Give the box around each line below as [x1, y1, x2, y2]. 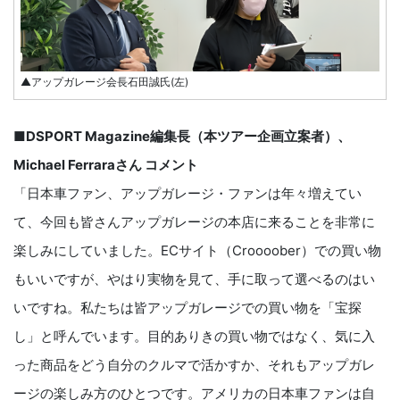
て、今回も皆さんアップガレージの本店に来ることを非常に [13, 213, 375, 231]
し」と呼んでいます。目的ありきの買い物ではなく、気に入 [13, 328, 375, 346]
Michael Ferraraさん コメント [13, 156, 198, 174]
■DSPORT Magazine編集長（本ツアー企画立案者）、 [13, 128, 351, 146]
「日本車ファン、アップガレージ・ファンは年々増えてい [13, 185, 362, 203]
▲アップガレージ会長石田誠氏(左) [21, 75, 188, 89]
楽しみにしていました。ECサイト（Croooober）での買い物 [13, 242, 381, 260]
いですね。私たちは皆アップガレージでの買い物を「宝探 [13, 299, 362, 317]
